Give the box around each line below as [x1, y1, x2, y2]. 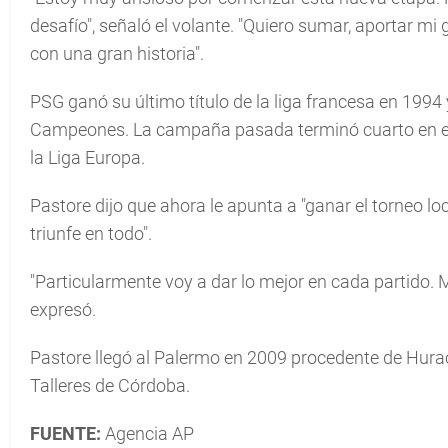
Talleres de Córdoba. [30, 375, 190, 396]
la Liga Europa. [30, 147, 145, 168]
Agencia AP [101, 423, 194, 444]
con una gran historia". [30, 43, 204, 64]
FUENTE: [30, 423, 101, 444]
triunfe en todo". [30, 223, 152, 244]
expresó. [30, 299, 96, 320]
